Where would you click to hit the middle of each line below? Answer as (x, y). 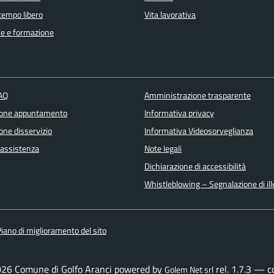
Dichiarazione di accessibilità (195, 167)
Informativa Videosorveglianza (198, 131)
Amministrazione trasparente (197, 96)
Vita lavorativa (170, 14)
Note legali (163, 149)
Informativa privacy (179, 113)
